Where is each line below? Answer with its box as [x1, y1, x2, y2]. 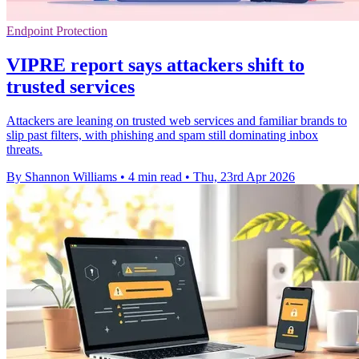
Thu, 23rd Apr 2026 [193, 169, 295, 184]
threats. [6, 142, 42, 156]
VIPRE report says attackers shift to [6, 54, 305, 75]
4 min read [128, 169, 182, 184]
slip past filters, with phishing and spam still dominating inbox [6, 127, 318, 142]
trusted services [6, 76, 135, 97]
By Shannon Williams [6, 169, 117, 184]
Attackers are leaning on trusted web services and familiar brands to [6, 113, 347, 127]
